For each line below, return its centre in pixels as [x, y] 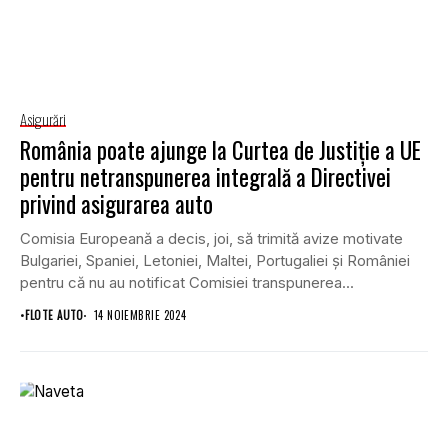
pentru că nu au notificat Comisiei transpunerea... [187, 283]
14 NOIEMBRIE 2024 [140, 315]
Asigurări [43, 119]
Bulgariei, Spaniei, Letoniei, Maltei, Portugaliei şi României [215, 261]
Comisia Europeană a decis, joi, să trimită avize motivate [211, 239]
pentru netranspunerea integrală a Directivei [205, 177]
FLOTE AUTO [54, 315]
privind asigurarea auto [116, 204]
